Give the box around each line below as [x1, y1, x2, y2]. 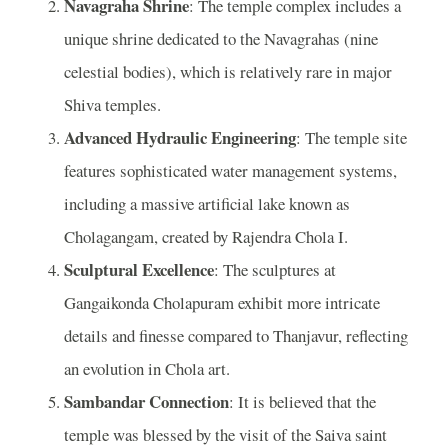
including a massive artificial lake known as [64, 192, 350, 216]
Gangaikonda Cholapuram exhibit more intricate [64, 291, 380, 315]
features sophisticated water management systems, [64, 159, 397, 183]
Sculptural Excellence [64, 257, 214, 283]
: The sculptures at [214, 258, 336, 282]
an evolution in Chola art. [64, 357, 230, 381]
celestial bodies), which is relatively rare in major [64, 60, 392, 84]
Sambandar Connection [64, 389, 229, 415]
